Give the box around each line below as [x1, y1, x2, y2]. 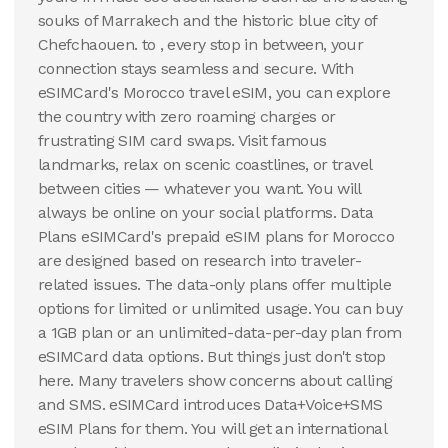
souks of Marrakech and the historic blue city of [38, 11, 377, 30]
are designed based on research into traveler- [38, 251, 362, 270]
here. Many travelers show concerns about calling [38, 371, 393, 390]
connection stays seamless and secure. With [38, 59, 354, 78]
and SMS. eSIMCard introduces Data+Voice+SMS [38, 395, 383, 414]
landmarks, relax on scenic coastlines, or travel [38, 155, 372, 174]
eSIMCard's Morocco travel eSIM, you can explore [38, 83, 390, 102]
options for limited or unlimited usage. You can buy [38, 299, 403, 318]
